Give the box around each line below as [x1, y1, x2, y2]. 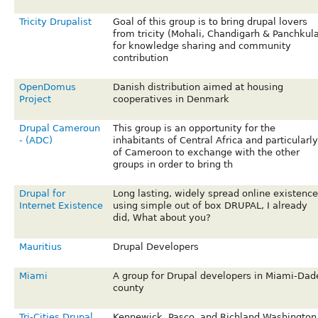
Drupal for [18, 188, 65, 199]
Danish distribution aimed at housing [112, 82, 283, 93]
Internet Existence [18, 200, 103, 212]
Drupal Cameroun [18, 123, 100, 134]
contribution [112, 53, 168, 64]
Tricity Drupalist [18, 16, 92, 28]
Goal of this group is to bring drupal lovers [112, 16, 307, 28]
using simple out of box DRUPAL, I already [112, 200, 307, 212]
